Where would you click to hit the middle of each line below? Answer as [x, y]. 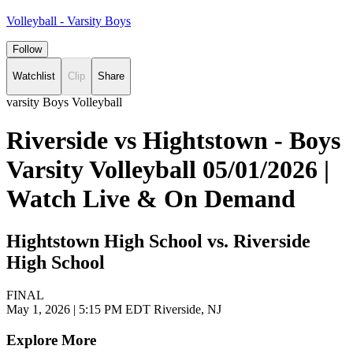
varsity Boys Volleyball [64, 102]
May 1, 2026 [40, 310]
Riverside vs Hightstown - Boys [173, 141]
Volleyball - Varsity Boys [69, 21]
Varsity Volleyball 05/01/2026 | [168, 170]
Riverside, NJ [186, 310]
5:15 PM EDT [115, 310]
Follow [27, 49]
